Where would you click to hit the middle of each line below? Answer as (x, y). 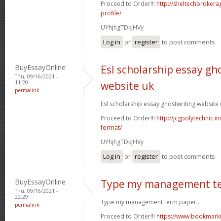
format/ (111, 127)
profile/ (111, 13)
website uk (127, 86)
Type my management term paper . (150, 202)
